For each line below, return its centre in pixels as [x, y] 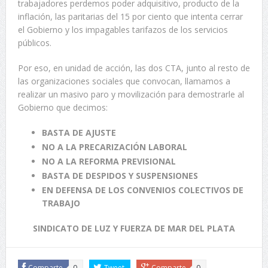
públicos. [34, 42]
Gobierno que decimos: [63, 107]
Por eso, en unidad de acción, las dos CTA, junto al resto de [134, 68]
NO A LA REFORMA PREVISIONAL [109, 161]
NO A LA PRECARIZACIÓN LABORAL [114, 147]
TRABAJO [61, 203]
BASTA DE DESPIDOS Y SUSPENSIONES [120, 175]
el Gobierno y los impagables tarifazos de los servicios [123, 29]
